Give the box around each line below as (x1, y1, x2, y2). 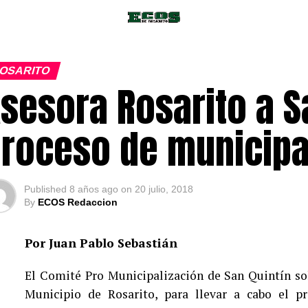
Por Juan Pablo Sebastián (25, 235, 178, 251)
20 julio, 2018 (135, 184, 194, 195)
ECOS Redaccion (38, 197, 118, 208)
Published (24, 184, 67, 195)
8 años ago (69, 184, 119, 195)
